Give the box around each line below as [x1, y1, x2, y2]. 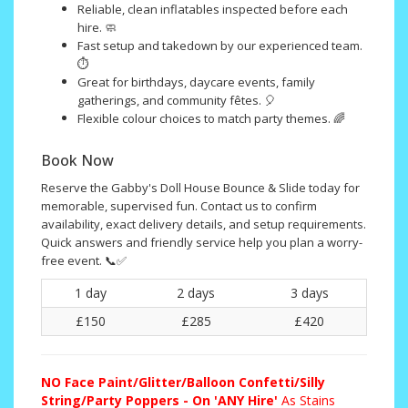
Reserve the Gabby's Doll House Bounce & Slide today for [41, 178, 360, 196]
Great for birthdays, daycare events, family [77, 73, 315, 90]
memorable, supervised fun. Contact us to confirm [41, 197, 317, 214]
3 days [290, 283, 329, 301]
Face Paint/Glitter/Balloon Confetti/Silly [65, 372, 325, 391]
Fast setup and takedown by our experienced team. [77, 36, 362, 54]
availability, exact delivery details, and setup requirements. [41, 215, 366, 232]
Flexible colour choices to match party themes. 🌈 [77, 109, 345, 127]
